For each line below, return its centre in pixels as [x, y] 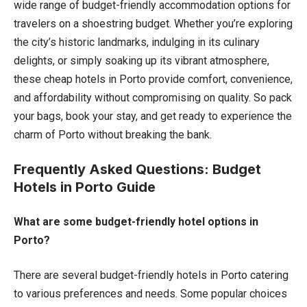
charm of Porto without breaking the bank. [113, 134]
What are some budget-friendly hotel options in [136, 221]
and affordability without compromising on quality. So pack [153, 97]
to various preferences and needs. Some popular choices [150, 293]
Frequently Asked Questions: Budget [137, 169]
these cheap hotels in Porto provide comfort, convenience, [153, 79]
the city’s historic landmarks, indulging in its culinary [137, 42]
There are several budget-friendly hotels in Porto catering [151, 275]
